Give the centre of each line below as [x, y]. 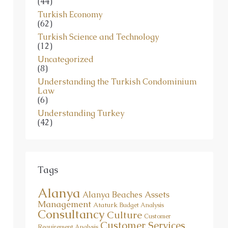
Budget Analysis [142, 196]
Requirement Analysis [68, 218]
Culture [124, 206]
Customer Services [143, 217]
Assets [157, 186]
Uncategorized [66, 50]
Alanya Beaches [112, 186]
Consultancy [71, 205]
